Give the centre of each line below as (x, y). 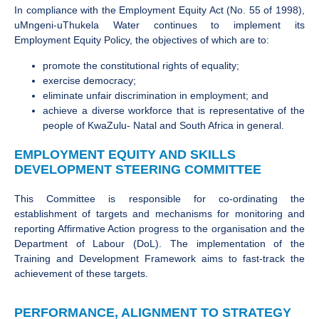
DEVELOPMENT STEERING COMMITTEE (138, 169)
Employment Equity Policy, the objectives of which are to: (142, 40)
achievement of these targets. (81, 273)
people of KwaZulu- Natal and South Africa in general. (163, 125)
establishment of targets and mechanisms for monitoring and (159, 213)
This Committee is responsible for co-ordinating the (159, 198)
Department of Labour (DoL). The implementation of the (159, 243)
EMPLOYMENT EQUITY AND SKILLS (125, 154)
